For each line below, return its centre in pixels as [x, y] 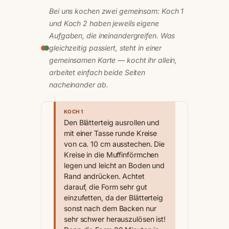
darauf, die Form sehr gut [106, 187]
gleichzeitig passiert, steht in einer [106, 48]
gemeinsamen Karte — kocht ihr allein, [113, 60]
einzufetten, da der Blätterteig [113, 198]
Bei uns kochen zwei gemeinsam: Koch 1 [117, 11]
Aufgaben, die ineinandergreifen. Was [112, 36]
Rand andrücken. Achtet [104, 176]
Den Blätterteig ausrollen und [112, 123]
